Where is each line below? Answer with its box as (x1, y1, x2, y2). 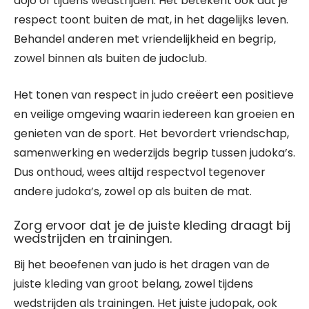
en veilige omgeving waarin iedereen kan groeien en (14, 106, 295, 122)
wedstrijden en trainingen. (14, 230, 172, 247)
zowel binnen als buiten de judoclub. (14, 50, 207, 66)
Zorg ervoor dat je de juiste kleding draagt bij (14, 217, 290, 234)
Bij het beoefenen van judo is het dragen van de (14, 257, 270, 272)
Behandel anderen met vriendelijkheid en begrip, (14, 31, 276, 47)
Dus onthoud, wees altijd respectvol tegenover (14, 164, 266, 180)
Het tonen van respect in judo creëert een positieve (14, 87, 294, 103)
